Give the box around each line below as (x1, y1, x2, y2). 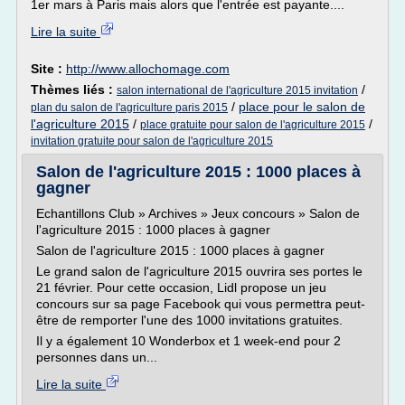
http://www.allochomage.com (66, 61, 230, 76)
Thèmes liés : (31, 82, 117, 97)
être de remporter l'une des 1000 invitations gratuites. (36, 313, 343, 327)
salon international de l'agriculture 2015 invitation (117, 84, 358, 97)
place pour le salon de (239, 99, 365, 114)
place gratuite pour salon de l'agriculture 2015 (140, 118, 365, 131)
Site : (31, 61, 66, 76)
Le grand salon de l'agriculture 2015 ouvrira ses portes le (36, 264, 363, 278)
